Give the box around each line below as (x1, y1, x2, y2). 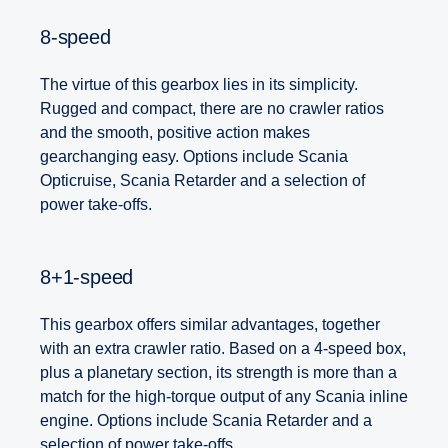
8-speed (50, 26, 111, 49)
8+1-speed (50, 266, 134, 289)
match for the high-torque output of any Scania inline (40, 388, 408, 406)
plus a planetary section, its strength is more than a (40, 364, 397, 382)
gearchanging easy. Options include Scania (40, 148, 348, 166)
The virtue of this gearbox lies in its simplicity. (40, 76, 358, 94)
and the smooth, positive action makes (40, 124, 310, 142)
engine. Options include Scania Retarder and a (40, 412, 372, 430)
